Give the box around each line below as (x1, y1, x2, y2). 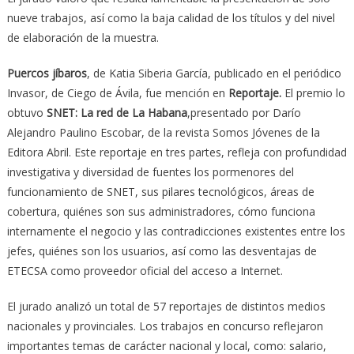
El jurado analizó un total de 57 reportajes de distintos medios (6, 298, 326, 314)
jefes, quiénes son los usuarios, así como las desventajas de (6, 243, 317, 258)
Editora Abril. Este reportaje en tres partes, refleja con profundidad (6, 144, 347, 160)
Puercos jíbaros (6, 65, 87, 81)
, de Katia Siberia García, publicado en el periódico (86, 65, 341, 81)
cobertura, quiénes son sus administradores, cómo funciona (6, 203, 315, 219)
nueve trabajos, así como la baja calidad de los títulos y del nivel (6, 9, 335, 25)
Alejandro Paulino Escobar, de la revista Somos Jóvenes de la (6, 124, 320, 140)
